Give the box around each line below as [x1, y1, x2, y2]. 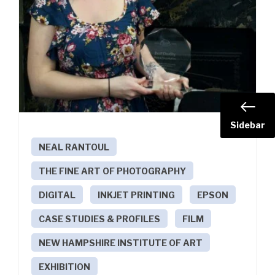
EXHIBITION [39, 261, 90, 273]
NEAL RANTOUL [39, 142, 109, 153]
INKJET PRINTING [98, 190, 175, 201]
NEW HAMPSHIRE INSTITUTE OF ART [39, 238, 203, 249]
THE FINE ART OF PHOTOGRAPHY [39, 166, 186, 177]
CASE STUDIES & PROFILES [39, 214, 160, 225]
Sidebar [230, 119, 265, 130]
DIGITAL [39, 190, 76, 201]
